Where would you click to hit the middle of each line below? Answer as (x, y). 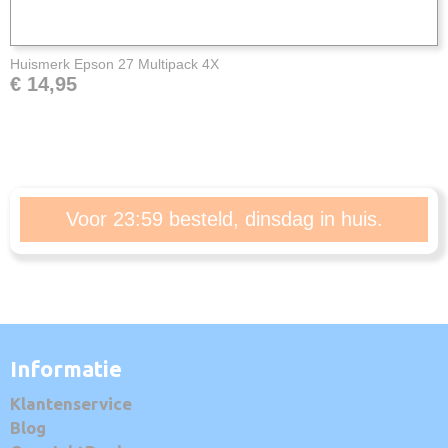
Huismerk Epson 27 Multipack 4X (114, 64)
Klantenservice (71, 404)
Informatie (66, 369)
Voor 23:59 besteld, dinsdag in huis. (224, 219)
